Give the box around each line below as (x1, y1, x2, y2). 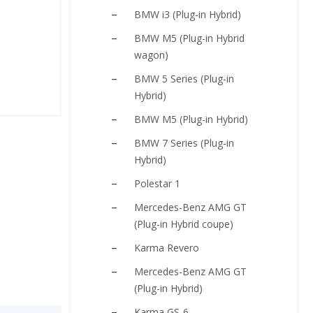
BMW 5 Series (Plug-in (134, 72, 234, 85)
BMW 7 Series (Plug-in (134, 136, 234, 150)
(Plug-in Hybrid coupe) (134, 217, 233, 231)
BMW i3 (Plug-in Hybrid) (134, 8, 241, 21)
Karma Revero (134, 241, 199, 254)
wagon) (134, 48, 168, 61)
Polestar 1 (134, 177, 180, 190)
